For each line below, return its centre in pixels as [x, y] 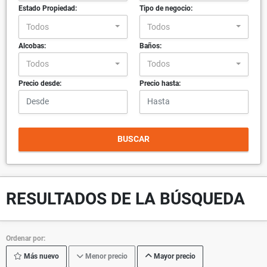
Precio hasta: [160, 83]
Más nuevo [41, 257]
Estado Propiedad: [48, 9]
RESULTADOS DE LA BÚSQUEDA [125, 198]
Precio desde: [40, 83]
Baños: [150, 46]
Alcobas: [32, 46]
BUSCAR [133, 139]
